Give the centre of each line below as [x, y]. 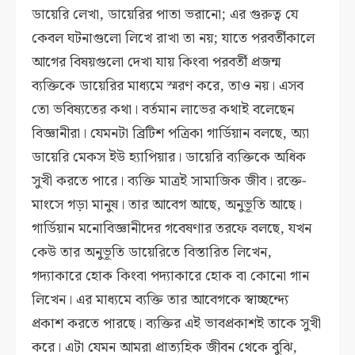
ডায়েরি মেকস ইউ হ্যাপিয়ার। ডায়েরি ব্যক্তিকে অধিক [169, 158]
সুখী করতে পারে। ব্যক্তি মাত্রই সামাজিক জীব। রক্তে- [170, 181]
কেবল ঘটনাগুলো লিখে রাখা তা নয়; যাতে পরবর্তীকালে [174, 39]
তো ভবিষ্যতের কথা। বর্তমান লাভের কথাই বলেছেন [163, 110]
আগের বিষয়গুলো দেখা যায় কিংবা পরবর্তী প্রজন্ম [157, 63]
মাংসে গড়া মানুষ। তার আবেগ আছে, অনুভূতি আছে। [167, 205]
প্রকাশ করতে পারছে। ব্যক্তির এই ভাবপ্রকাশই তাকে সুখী [177, 324]
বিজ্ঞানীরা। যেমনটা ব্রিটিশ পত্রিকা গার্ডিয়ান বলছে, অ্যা [171, 134]
